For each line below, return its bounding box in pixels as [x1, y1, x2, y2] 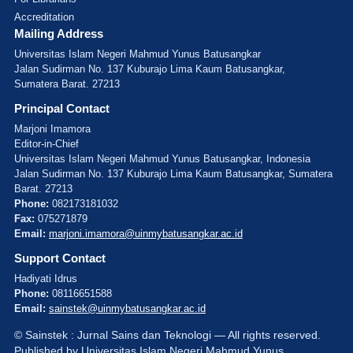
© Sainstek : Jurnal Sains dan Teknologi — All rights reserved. [14, 329, 321, 341]
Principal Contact [14, 102, 110, 115]
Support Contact [14, 251, 106, 265]
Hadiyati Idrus [14, 273, 77, 284]
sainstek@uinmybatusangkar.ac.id [49, 303, 206, 314]
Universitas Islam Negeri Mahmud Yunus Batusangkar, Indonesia [14, 153, 310, 165]
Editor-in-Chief [14, 138, 79, 150]
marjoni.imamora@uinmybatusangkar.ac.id [49, 228, 243, 240]
